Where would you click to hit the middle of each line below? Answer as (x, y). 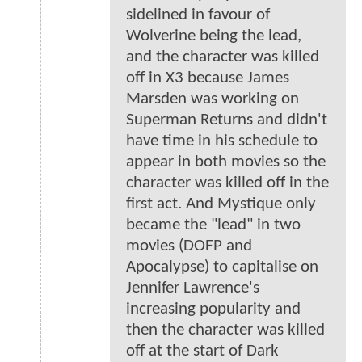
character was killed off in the (227, 183)
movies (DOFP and (189, 246)
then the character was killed (225, 330)
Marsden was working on (213, 99)
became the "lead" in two (213, 225)
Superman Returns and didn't (227, 120)
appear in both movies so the (226, 162)
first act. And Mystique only (221, 204)
